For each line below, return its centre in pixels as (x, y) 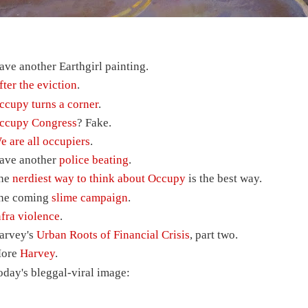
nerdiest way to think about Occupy (99, 179)
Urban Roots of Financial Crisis (113, 235)
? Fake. (95, 122)
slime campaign (90, 197)
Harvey (38, 254)
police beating (94, 160)
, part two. (214, 235)
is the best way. (224, 179)
